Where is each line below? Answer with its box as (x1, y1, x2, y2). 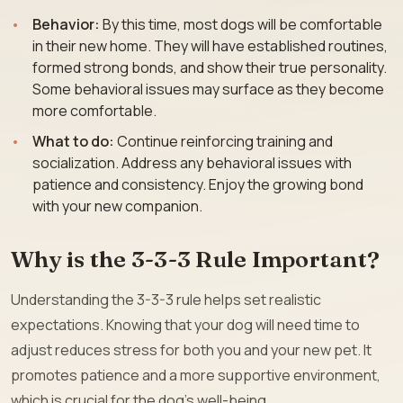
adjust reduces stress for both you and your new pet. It (11, 339, 372, 360)
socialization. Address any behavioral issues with (32, 152, 352, 173)
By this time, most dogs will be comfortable (100, 13, 382, 34)
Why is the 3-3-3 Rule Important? (11, 244, 381, 273)
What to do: (32, 130, 114, 151)
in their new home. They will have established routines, (32, 35, 388, 56)
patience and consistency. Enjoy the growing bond (32, 174, 363, 194)
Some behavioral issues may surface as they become (32, 78, 384, 99)
